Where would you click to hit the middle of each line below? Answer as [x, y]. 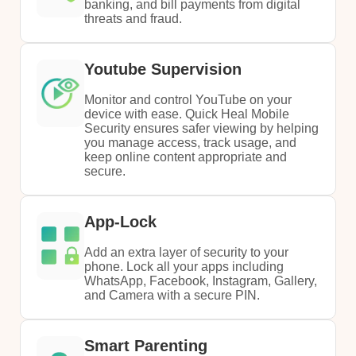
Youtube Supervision [163, 69]
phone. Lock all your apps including [184, 266]
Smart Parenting [146, 345]
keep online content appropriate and [186, 157]
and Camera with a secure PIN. [172, 295]
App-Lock [120, 221]
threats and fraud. [133, 18]
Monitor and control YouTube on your [188, 99]
